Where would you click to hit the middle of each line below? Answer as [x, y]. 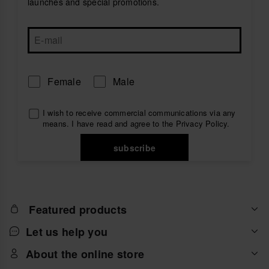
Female [63, 81]
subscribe [134, 147]
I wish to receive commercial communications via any [139, 113]
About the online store [85, 254]
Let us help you [67, 231]
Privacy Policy [201, 123]
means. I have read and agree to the [109, 123]
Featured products [78, 209]
